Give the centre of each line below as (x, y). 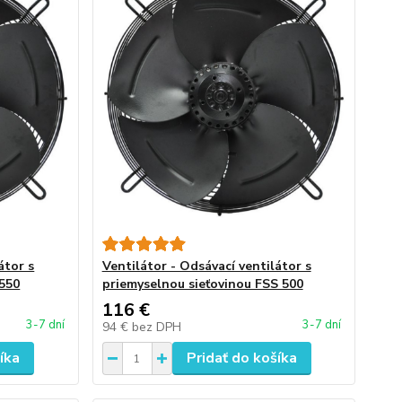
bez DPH (156, 327)
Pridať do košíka (241, 358)
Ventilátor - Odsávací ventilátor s (206, 266)
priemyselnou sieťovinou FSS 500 (202, 284)
